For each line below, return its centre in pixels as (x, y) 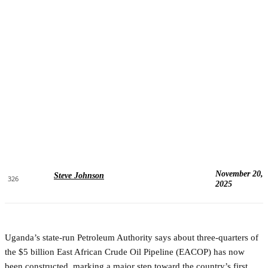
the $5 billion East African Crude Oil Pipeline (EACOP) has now (125, 252)
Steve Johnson (79, 175)
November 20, (239, 173)
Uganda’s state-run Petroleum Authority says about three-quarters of (132, 237)
